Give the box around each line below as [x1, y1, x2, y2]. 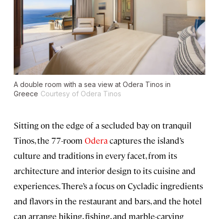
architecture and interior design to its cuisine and [14, 165, 196, 176]
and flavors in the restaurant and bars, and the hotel [14, 196, 202, 207]
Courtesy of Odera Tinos [41, 89, 121, 98]
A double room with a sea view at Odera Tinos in [14, 80, 171, 89]
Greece [14, 89, 38, 98]
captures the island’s [108, 135, 184, 146]
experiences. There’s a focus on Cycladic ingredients [14, 180, 203, 192]
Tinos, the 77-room [14, 135, 85, 146]
